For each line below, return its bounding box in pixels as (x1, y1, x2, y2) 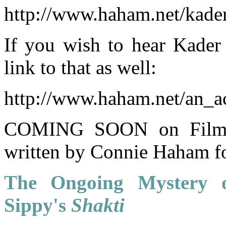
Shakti (71, 194, 125, 216)
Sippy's (4, 194, 71, 216)
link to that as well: (4, 56, 156, 79)
